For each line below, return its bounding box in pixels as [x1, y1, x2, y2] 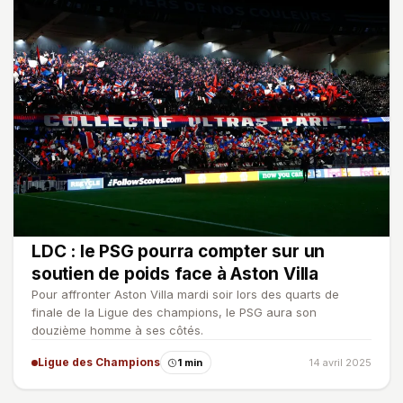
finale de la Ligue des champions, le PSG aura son [31, 305, 317, 320]
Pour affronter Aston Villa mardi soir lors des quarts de [31, 287, 339, 302]
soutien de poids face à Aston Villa [31, 264, 318, 285]
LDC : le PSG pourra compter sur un [31, 241, 326, 263]
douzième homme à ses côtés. [31, 323, 203, 338]
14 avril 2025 [309, 356, 372, 370]
